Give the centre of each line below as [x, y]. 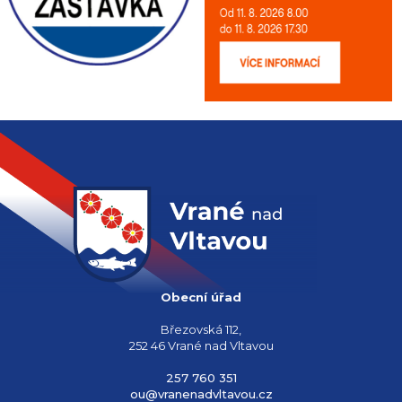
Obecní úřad [201, 297]
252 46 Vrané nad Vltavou [201, 345]
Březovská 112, [201, 329]
